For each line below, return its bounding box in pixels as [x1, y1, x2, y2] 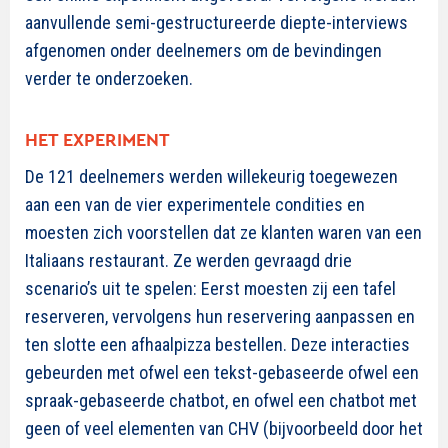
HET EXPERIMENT [25, 128, 170, 151]
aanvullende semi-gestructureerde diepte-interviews [25, 12, 408, 33]
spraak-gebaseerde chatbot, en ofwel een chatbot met [25, 390, 417, 411]
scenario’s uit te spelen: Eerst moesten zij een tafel [25, 278, 396, 299]
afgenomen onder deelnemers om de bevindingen [25, 40, 382, 61]
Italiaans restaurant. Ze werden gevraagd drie [25, 250, 352, 271]
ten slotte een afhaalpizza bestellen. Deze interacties [25, 334, 410, 355]
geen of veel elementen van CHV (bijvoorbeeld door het [25, 418, 423, 439]
